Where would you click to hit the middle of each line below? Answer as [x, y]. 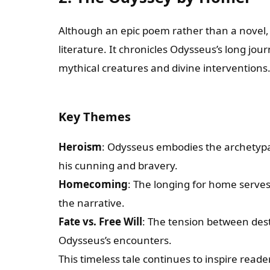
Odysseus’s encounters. [115, 240]
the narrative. [92, 203]
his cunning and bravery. [118, 165]
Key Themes [95, 117]
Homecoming [93, 184]
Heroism [80, 147]
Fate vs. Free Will [100, 221]
